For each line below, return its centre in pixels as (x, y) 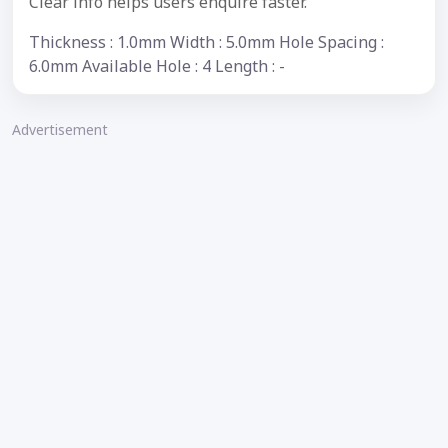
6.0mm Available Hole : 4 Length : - (157, 65)
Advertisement (60, 129)
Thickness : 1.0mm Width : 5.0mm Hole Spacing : (206, 41)
